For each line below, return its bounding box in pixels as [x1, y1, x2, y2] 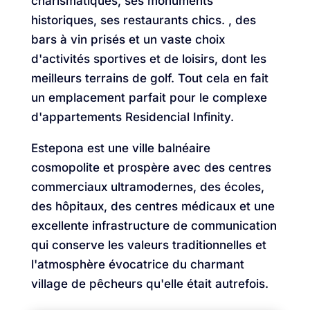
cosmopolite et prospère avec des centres [30, 161, 271, 175]
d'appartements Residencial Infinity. [30, 110, 234, 125]
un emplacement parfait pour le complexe [30, 91, 267, 105]
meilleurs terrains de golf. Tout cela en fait [30, 71, 268, 86]
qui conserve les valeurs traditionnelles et [30, 238, 266, 253]
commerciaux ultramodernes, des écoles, [30, 180, 264, 194]
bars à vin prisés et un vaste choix [30, 33, 225, 47]
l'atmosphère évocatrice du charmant [30, 257, 244, 272]
